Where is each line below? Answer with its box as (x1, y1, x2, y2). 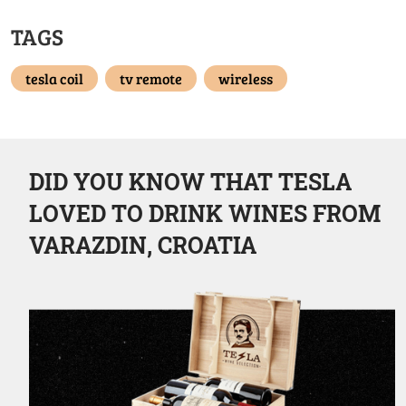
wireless (218, 68, 273, 88)
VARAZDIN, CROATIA (29, 229, 256, 260)
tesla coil (25, 68, 83, 88)
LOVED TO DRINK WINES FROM (29, 198, 381, 228)
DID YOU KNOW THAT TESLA (29, 166, 352, 197)
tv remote (120, 68, 182, 88)
